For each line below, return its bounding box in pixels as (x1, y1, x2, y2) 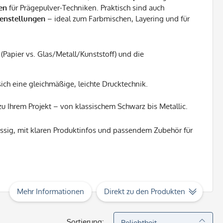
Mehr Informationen (17, 187, 84, 196)
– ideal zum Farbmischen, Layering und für (45, 14, 190, 23)
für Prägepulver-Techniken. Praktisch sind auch (7, 3, 164, 12)
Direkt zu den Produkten (104, 187, 185, 196)
